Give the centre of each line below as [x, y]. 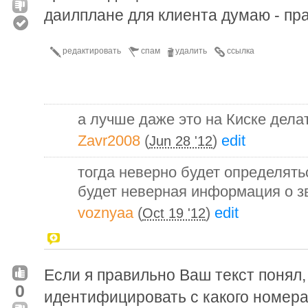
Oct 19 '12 [174, 213]
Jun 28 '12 [181, 141]
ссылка [241, 51]
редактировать [92, 51]
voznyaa [106, 212]
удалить [191, 51]
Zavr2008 [109, 140]
